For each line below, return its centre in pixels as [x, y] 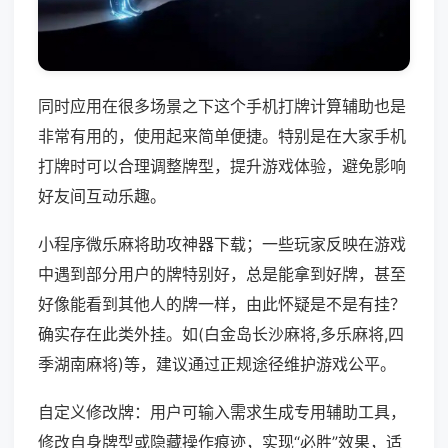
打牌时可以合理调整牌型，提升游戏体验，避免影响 [222, 166]
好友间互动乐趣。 [102, 196]
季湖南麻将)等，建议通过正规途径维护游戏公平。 [217, 364]
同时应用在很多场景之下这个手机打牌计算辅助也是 [222, 106]
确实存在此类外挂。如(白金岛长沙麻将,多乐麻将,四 [221, 334]
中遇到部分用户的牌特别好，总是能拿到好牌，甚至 [222, 274]
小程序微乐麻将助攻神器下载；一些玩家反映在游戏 [222, 244]
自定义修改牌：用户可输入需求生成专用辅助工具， [222, 412]
